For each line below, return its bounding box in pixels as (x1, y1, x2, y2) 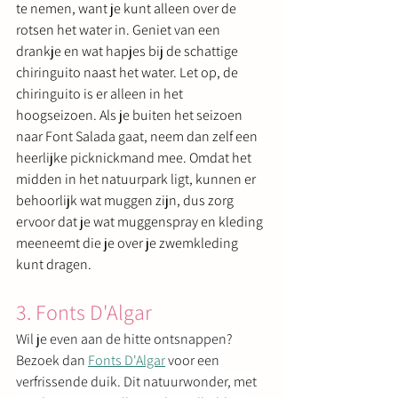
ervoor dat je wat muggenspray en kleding (16, 211, 266, 231)
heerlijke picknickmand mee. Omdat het (16, 147, 254, 167)
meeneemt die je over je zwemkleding (16, 233, 241, 252)
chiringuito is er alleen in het (16, 84, 186, 103)
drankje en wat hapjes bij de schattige (16, 41, 241, 60)
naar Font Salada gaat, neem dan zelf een (16, 126, 260, 146)
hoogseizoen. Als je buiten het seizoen (16, 105, 245, 124)
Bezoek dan (16, 350, 88, 370)
